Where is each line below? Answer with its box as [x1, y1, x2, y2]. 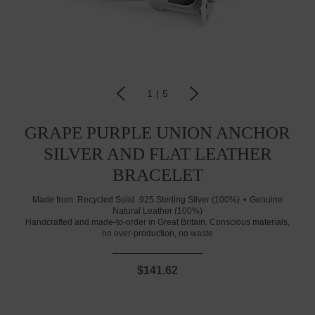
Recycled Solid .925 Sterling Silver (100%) [77, 195, 240, 205]
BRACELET [112, 165, 203, 184]
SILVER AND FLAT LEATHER [43, 144, 272, 163]
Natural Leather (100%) [112, 206, 202, 216]
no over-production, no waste [102, 229, 213, 238]
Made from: [32, 195, 75, 205]
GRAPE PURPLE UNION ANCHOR [25, 123, 290, 142]
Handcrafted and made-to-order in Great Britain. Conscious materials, [25, 217, 290, 227]
